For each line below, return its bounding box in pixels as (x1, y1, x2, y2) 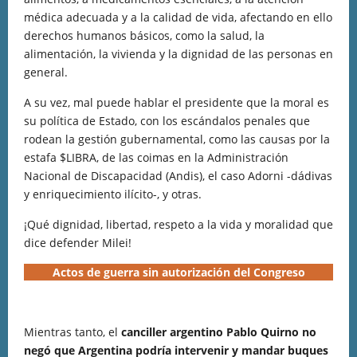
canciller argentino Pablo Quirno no (121, 324, 316, 339)
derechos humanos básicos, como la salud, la (24, 28, 265, 43)
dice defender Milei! (24, 235, 131, 250)
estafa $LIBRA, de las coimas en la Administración (24, 150, 288, 165)
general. (24, 65, 68, 80)
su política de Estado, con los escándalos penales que (24, 113, 310, 128)
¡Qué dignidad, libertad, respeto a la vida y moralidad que (24, 217, 333, 232)
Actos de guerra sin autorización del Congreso (52, 265, 305, 280)
